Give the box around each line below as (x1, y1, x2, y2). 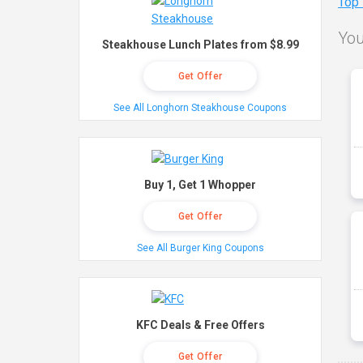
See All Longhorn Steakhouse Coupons (113, 102, 287, 113)
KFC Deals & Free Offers (135, 318, 265, 331)
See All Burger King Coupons (136, 242, 264, 254)
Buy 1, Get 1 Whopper (144, 178, 256, 191)
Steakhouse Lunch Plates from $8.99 (101, 38, 299, 51)
